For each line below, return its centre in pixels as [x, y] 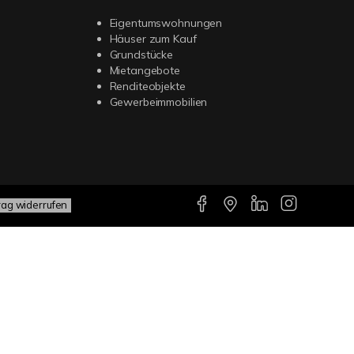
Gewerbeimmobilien [158, 102]
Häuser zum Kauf [153, 39]
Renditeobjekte [147, 86]
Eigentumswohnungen [166, 23]
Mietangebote [145, 70]
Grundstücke [141, 55]
